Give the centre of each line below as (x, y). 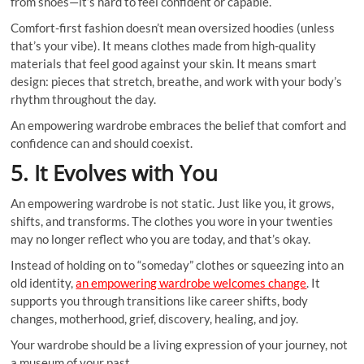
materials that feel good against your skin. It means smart (164, 64)
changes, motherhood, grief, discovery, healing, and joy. (155, 319)
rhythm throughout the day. (84, 100)
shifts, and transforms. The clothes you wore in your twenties (172, 221)
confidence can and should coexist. (102, 143)
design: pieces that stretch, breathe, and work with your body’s (177, 82)
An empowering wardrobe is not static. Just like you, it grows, (173, 204)
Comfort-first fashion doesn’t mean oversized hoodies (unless (173, 28)
